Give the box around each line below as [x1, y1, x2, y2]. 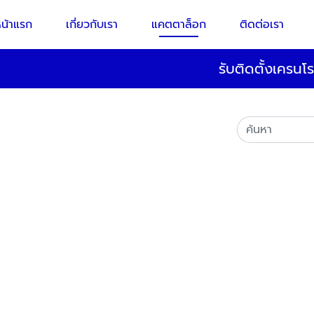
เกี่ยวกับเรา [66, 16, 118, 33]
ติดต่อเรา [240, 16, 285, 33]
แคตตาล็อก [151, 16, 207, 33]
